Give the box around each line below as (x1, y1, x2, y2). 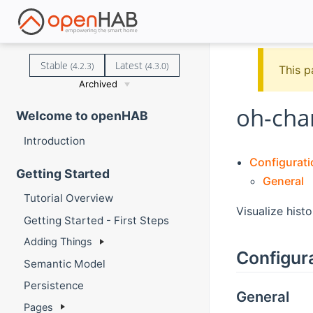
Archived (79, 78, 118, 89)
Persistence (23, 279, 84, 293)
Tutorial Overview (23, 191, 113, 205)
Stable (40, 58, 71, 72)
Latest (115, 58, 146, 72)
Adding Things (23, 235, 92, 248)
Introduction (23, 133, 85, 147)
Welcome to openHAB (15, 108, 148, 124)
